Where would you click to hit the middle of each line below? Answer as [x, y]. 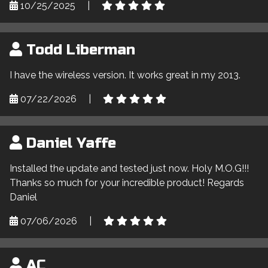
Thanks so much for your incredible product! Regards [127, 182]
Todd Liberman [79, 50]
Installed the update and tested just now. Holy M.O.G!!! [129, 168]
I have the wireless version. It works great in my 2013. [125, 75]
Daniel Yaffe [69, 143]
